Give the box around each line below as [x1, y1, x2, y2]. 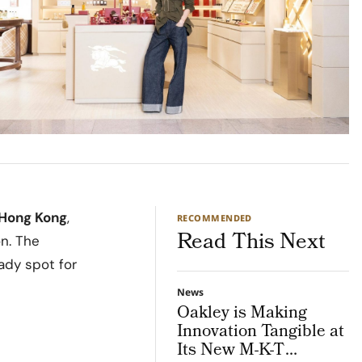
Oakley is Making [177, 299, 307, 328]
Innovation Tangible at [177, 318, 344, 347]
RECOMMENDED [177, 211, 252, 224]
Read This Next [177, 225, 326, 261]
